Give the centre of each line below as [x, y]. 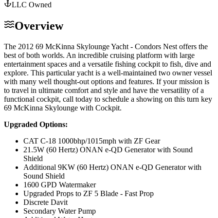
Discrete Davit [45, 202]
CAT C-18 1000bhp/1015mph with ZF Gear [92, 141]
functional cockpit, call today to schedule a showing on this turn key [108, 99]
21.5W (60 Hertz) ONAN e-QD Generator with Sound [108, 149]
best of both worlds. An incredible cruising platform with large [99, 55]
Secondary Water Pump [60, 211]
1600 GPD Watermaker [60, 184]
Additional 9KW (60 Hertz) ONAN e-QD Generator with [112, 167]
